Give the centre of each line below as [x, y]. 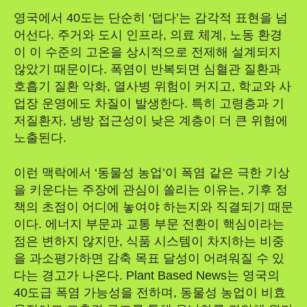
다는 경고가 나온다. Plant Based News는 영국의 [147, 275]
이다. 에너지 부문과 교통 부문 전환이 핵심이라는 [149, 224]
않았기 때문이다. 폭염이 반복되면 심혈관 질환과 [147, 69]
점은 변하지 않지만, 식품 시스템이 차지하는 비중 [149, 241]
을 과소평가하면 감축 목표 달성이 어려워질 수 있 [149, 258]
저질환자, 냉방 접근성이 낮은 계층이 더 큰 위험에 [151, 120]
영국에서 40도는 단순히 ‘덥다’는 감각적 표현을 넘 [151, 17]
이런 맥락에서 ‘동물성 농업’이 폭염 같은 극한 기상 [152, 172]
